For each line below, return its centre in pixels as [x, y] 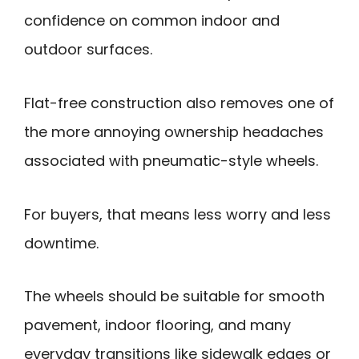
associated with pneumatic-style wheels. [171, 160]
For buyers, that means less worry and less [177, 214]
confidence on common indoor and [152, 21]
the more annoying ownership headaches [174, 131]
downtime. [61, 243]
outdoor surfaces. [88, 50]
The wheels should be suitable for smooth [174, 296]
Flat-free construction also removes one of [179, 103]
